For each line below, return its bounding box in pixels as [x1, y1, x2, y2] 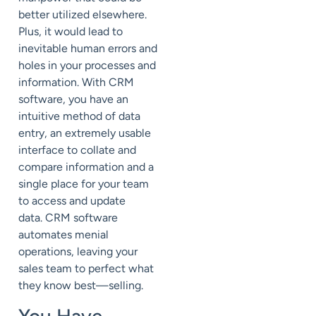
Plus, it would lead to [18, 25, 123, 39]
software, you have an [18, 92, 128, 107]
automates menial [18, 228, 109, 242]
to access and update [18, 194, 126, 208]
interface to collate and [18, 143, 136, 157]
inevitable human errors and [18, 42, 157, 56]
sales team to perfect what [18, 262, 154, 276]
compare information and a [18, 160, 154, 174]
